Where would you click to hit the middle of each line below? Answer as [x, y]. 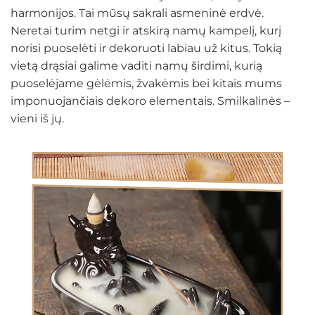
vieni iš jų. [37, 118]
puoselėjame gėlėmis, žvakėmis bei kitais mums [146, 83]
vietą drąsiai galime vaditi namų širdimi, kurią [136, 66]
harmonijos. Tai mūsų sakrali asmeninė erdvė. [137, 13]
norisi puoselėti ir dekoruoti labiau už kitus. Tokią [146, 48]
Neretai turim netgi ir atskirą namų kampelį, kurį [146, 31]
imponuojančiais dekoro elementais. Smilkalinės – [150, 101]
